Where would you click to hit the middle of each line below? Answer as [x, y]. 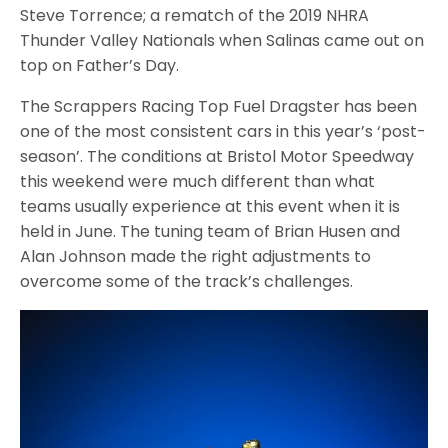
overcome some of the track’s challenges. [187, 282]
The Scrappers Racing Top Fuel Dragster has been [219, 107]
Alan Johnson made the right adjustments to [196, 257]
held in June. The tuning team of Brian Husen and [210, 232]
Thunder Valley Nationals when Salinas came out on [222, 41]
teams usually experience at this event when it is [210, 207]
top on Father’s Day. [100, 66]
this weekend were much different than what [198, 182]
